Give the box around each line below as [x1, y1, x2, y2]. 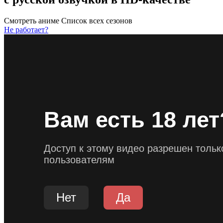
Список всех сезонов [61, 16, 132, 25]
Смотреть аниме [4, 16, 59, 25]
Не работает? [4, 25, 48, 34]
